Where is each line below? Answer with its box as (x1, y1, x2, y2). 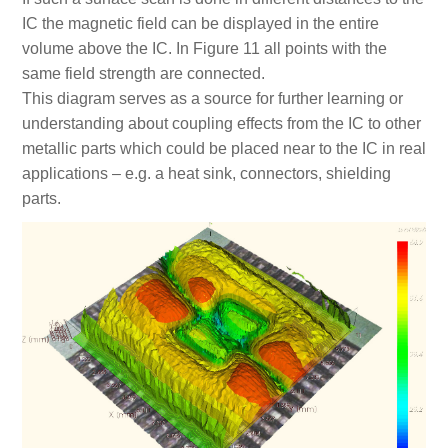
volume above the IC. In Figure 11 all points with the (22, 40, 388, 58)
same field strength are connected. (22, 65, 266, 83)
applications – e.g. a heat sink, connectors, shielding (22, 165, 392, 183)
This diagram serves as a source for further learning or (22, 90, 404, 108)
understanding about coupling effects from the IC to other (22, 115, 422, 133)
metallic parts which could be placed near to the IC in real (22, 140, 427, 158)
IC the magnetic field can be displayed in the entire (22, 15, 380, 33)
